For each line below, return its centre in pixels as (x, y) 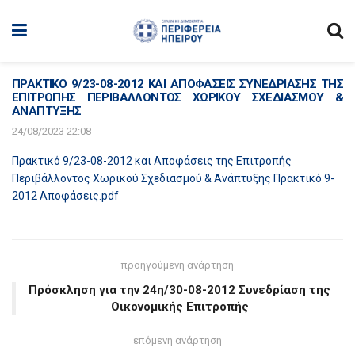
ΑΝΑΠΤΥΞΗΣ (47, 111)
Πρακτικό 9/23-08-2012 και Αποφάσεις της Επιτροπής (152, 161)
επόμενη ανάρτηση (177, 340)
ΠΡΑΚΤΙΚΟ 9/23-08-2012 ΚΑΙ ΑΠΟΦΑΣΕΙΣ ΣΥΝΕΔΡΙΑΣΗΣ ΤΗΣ (177, 84)
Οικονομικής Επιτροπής (179, 307)
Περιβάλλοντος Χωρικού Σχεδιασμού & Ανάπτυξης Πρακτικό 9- (173, 178)
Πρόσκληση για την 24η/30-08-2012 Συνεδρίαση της (179, 290)
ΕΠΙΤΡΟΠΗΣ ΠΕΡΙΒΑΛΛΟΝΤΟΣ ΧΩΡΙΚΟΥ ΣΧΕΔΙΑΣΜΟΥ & (177, 97)
